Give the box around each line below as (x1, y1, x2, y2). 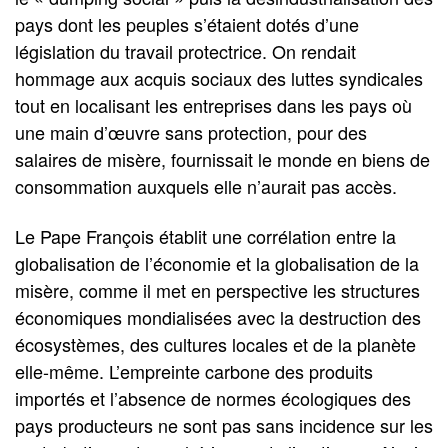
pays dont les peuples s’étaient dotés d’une (15, 11, 359, 38)
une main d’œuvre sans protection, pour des (15, 119, 367, 146)
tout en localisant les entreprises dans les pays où (15, 92, 412, 119)
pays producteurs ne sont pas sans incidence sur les (15, 411, 433, 438)
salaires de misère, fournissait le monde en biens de (15, 146, 430, 173)
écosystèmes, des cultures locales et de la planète (15, 330, 416, 357)
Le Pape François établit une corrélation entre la (15, 222, 396, 249)
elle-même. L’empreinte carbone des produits (15, 357, 373, 384)
